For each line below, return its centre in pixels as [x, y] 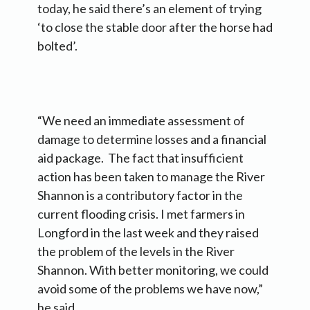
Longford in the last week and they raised [148, 233]
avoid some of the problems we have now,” [150, 289]
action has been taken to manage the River [151, 177]
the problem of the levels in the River [136, 252]
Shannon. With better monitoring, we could [153, 270]
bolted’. [57, 46]
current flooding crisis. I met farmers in [141, 214]
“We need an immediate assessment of [141, 121]
